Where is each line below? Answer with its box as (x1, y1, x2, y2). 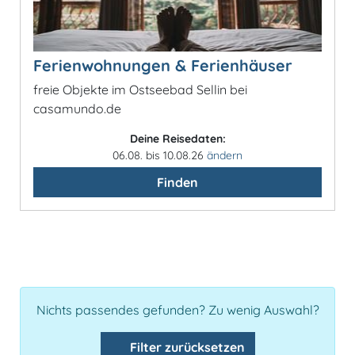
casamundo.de (33, 100, 121, 116)
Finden (157, 174, 198, 190)
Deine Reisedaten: (129, 131, 226, 146)
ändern (207, 147, 242, 162)
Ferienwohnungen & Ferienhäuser (33, 55, 292, 75)
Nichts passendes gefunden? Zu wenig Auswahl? (36, 301, 319, 318)
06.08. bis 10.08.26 (113, 147, 207, 162)
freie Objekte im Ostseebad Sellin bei (33, 81, 247, 97)
